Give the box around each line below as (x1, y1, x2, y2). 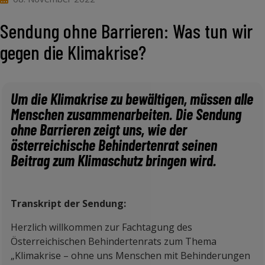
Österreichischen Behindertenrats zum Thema (11, 235, 216, 248)
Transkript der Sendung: (11, 197, 126, 210)
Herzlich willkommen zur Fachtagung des (11, 221, 192, 234)
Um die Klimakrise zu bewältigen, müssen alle (11, 89, 253, 108)
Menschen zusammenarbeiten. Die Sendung (11, 105, 241, 123)
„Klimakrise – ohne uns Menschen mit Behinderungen (11, 249, 250, 262)
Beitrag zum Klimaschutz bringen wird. (11, 151, 219, 169)
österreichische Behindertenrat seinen (11, 135, 217, 154)
